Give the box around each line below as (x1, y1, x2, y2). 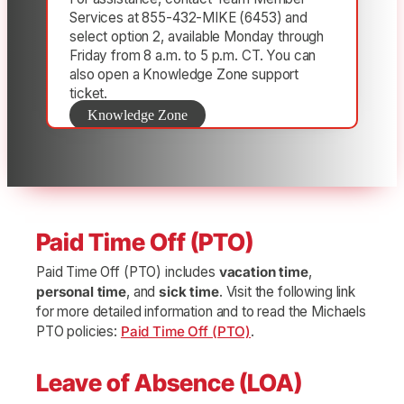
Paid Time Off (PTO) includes (36, 263, 219, 281)
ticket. (69, 85, 108, 103)
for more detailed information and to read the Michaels (36, 303, 366, 321)
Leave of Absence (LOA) (36, 368, 302, 398)
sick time (159, 283, 219, 301)
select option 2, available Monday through (69, 28, 325, 46)
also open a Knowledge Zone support (69, 66, 299, 84)
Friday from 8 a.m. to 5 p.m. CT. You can (69, 47, 317, 65)
